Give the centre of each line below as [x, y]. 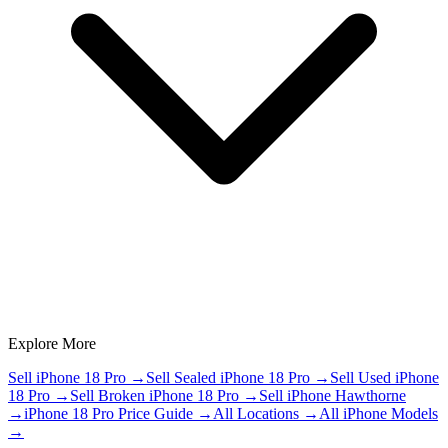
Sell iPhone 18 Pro [67, 377]
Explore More [52, 343]
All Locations [256, 413]
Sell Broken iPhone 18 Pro [154, 395]
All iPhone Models [378, 413]
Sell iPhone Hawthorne [332, 395]
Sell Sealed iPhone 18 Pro [228, 377]
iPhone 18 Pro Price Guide [108, 413]
